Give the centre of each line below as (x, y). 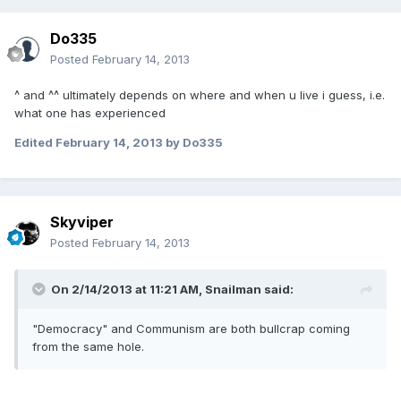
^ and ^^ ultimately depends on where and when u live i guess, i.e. (200, 95)
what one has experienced (90, 113)
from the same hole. (88, 347)
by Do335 (193, 143)
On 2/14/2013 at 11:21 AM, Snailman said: (172, 290)
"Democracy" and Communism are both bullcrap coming (191, 329)
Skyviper (82, 222)
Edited (35, 143)
